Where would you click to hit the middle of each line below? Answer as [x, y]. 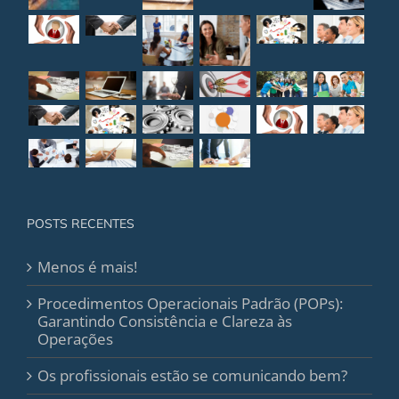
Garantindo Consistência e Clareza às [165, 322]
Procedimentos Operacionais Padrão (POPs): [190, 304]
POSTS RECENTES [81, 224]
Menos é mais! [87, 267]
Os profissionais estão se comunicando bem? [192, 376]
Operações [75, 339]
